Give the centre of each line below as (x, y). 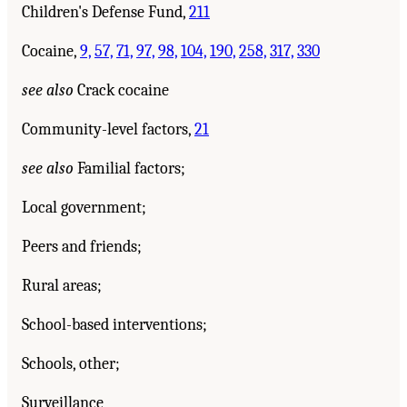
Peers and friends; (82, 246)
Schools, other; (71, 363)
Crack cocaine (121, 90)
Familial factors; (129, 168)
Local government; (84, 207)
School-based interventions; (114, 324)
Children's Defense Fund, (105, 12)
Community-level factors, (108, 129)
